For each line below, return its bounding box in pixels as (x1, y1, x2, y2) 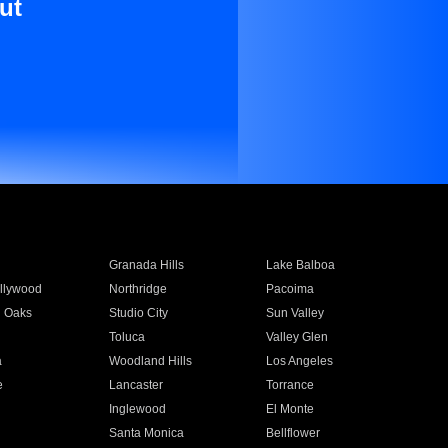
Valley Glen (266, 330, 329, 344)
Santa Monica (108, 426, 184, 440)
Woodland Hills (108, 354, 192, 368)
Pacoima (266, 282, 315, 296)
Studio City (108, 306, 168, 320)
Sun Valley (266, 306, 325, 320)
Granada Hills (108, 258, 184, 272)
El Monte (266, 402, 315, 416)
